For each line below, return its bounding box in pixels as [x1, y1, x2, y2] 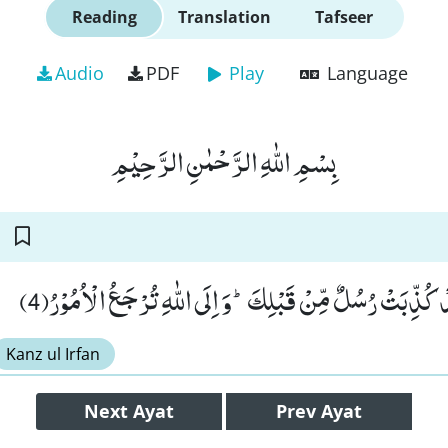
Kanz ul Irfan [6, 343, 100, 365]
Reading [71, 6, 137, 28]
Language [326, 61, 408, 85]
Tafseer [315, 6, 373, 28]
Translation [177, 6, 271, 28]
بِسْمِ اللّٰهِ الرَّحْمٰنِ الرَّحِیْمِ [111, 135, 337, 187]
